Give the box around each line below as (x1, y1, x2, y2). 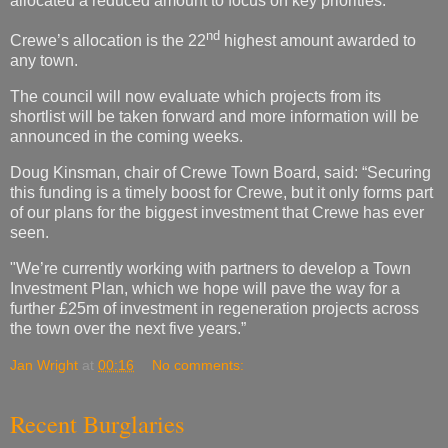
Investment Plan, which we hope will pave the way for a (10, 279, 400, 297)
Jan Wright (10, 357, 78, 374)
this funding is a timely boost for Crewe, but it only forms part (10, 183, 433, 201)
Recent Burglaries (10, 407, 185, 441)
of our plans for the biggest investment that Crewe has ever (10, 203, 424, 221)
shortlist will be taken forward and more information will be (10, 107, 419, 125)
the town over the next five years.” (10, 319, 258, 337)
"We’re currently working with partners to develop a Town (10, 259, 411, 277)
